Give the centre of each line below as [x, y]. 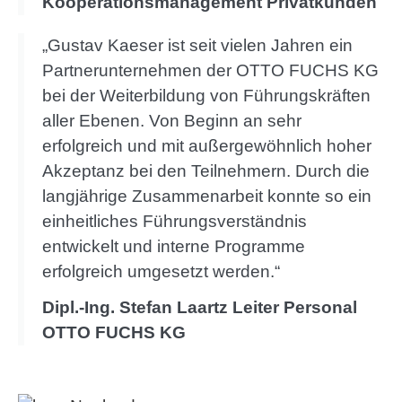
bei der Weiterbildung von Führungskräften [206, 96]
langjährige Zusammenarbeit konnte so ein [207, 197]
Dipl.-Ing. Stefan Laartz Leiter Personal [200, 308]
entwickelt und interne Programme [174, 247]
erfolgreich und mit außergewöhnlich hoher [207, 146]
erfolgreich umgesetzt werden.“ [161, 272]
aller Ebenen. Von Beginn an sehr [172, 121]
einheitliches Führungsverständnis [175, 222]
